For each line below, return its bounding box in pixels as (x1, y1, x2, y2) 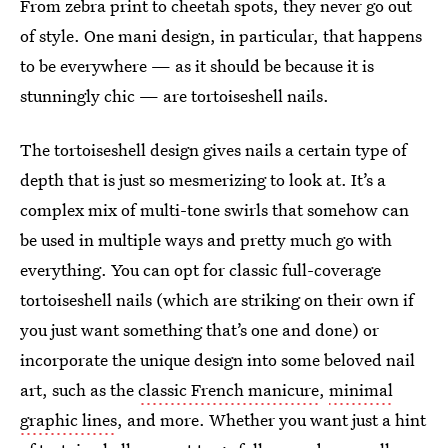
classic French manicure (138, 378, 319, 401)
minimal (329, 378, 393, 401)
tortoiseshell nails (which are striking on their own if (20, 288, 414, 311)
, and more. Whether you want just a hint (117, 408, 426, 431)
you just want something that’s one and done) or (20, 318, 379, 341)
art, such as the (20, 378, 138, 401)
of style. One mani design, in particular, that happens (20, 24, 422, 47)
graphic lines (20, 408, 117, 431)
